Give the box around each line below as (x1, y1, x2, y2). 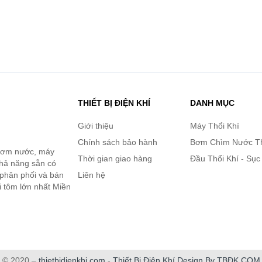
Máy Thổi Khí (189, 120, 239, 130)
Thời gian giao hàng (78, 153, 153, 163)
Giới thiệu (78, 120, 114, 130)
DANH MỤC (189, 98, 235, 108)
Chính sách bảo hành (78, 137, 158, 147)
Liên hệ (78, 170, 106, 180)
